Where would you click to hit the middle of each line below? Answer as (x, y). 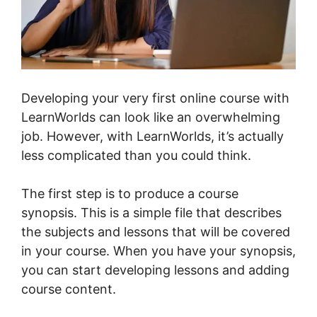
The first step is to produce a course (130, 194)
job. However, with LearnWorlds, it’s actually (152, 137)
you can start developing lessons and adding (155, 270)
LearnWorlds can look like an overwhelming (151, 117)
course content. (69, 289)
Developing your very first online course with (155, 98)
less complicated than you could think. (136, 156)
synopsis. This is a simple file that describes (151, 213)
